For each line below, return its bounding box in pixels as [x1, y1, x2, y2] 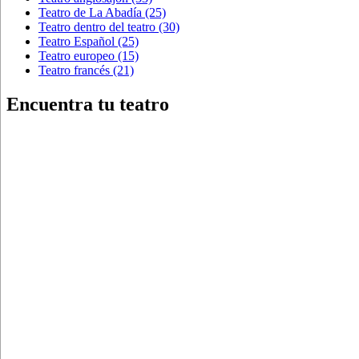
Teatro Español [38, 34, 115, 49]
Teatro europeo [38, 49, 115, 63]
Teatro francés [38, 63, 110, 78]
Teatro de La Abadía [38, 6, 142, 20]
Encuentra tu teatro [6, 94, 169, 115]
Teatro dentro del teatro [38, 20, 155, 34]
